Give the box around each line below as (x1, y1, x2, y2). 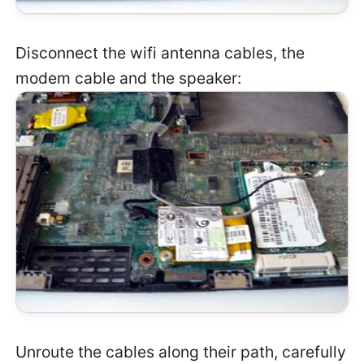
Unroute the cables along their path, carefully (15, 342, 347, 362)
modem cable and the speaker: (15, 68, 242, 89)
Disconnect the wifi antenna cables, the (15, 43, 305, 63)
